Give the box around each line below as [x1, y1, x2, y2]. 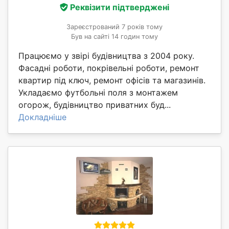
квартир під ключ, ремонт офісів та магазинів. [18, 75, 205, 85]
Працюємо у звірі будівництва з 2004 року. [18, 50, 194, 61]
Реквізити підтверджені [70, 2, 169, 12]
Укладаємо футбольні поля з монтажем [18, 87, 178, 98]
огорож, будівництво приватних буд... [18, 99, 171, 110]
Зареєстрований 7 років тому [66, 22, 163, 31]
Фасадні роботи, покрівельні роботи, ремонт [18, 62, 199, 73]
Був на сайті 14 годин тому [71, 32, 158, 40]
